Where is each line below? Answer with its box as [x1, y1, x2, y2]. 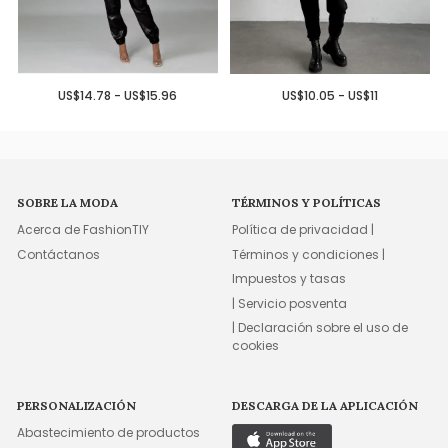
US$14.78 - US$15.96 [58, 86, 178, 104]
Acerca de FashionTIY [17, 221, 150, 239]
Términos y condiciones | [232, 245, 386, 263]
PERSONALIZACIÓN [17, 397, 137, 413]
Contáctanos [17, 245, 101, 263]
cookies [232, 336, 280, 354]
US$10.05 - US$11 [282, 86, 379, 104]
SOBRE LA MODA [17, 195, 119, 211]
